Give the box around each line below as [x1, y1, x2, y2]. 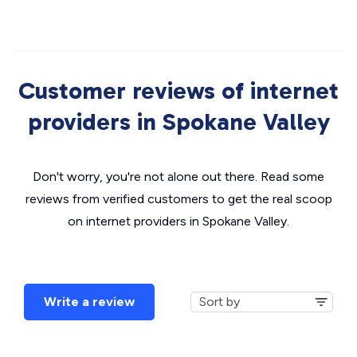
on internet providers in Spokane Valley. [68, 214, 289, 229]
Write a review [44, 294, 135, 309]
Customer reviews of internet [18, 76, 339, 105]
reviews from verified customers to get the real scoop [25, 191, 332, 206]
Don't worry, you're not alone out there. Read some [33, 169, 324, 184]
